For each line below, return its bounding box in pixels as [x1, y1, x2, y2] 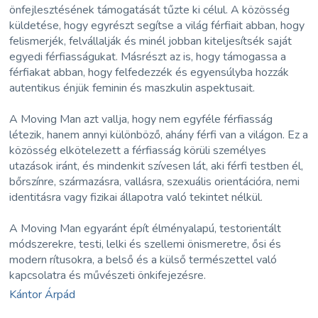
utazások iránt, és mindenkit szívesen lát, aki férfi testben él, [9, 158, 304, 174]
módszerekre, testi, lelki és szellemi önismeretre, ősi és [9, 236, 282, 252]
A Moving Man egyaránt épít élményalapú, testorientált [9, 220, 282, 236]
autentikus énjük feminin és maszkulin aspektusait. [9, 79, 256, 96]
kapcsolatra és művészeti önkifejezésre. [9, 267, 207, 283]
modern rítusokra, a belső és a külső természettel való [9, 251, 278, 268]
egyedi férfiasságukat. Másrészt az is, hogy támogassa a [9, 48, 287, 65]
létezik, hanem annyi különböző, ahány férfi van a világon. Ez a [9, 126, 309, 143]
